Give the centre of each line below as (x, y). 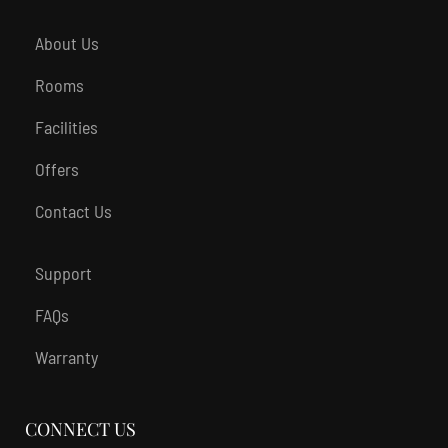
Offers (57, 169)
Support (63, 273)
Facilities (66, 127)
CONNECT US (80, 429)
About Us (67, 43)
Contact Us (73, 211)
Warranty (66, 357)
